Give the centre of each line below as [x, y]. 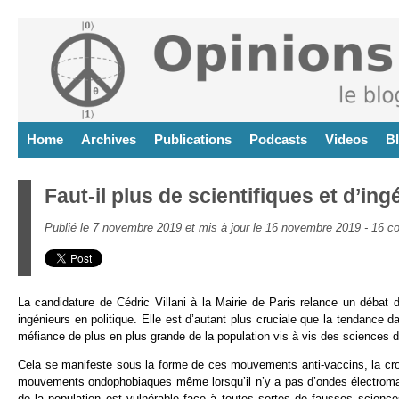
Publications [193, 139]
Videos [346, 139]
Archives [109, 139]
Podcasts [278, 139]
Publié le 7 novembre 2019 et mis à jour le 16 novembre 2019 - [208, 228]
